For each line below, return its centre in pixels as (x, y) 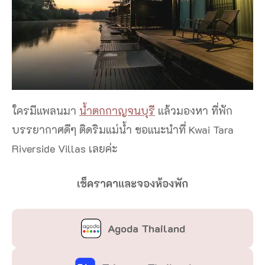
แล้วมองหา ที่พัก (194, 110)
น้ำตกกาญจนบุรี (117, 110)
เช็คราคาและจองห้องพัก (132, 183)
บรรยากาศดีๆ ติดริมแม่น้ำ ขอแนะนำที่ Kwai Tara (123, 129)
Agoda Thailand (146, 228)
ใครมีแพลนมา (46, 110)
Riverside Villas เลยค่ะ (64, 148)
